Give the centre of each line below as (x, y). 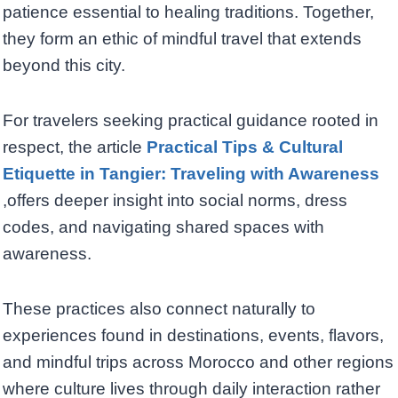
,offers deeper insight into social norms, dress (175, 201)
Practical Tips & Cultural (243, 147)
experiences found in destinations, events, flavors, (193, 336)
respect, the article (72, 147)
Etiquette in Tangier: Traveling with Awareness (191, 174)
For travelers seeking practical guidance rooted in (191, 121)
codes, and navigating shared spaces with (163, 227)
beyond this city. (64, 66)
